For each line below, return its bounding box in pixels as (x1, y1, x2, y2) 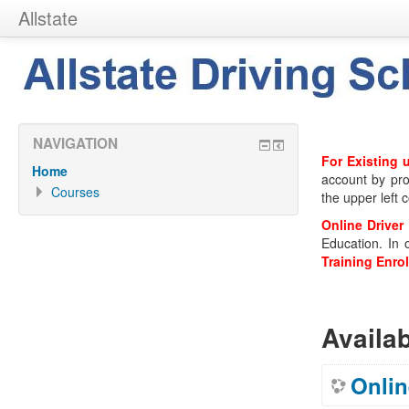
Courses (51, 183, 100, 201)
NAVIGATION (33, 133, 118, 153)
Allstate (18, 5, 78, 31)
